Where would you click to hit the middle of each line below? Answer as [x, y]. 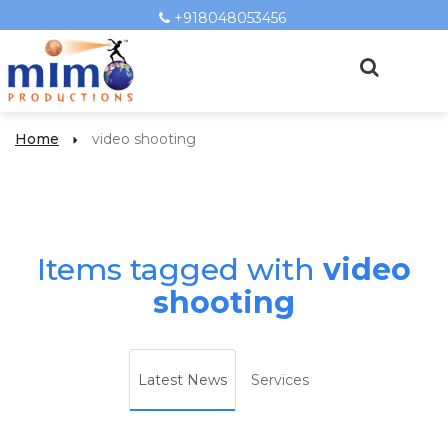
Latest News [182, 380]
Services [279, 380]
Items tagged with [180, 269]
